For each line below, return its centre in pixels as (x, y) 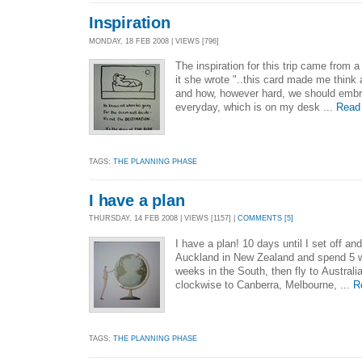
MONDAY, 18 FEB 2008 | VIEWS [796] (154, 42)
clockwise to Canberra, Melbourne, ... (265, 284)
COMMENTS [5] (265, 219)
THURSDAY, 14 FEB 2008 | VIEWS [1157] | (163, 219)
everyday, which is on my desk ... (256, 107)
